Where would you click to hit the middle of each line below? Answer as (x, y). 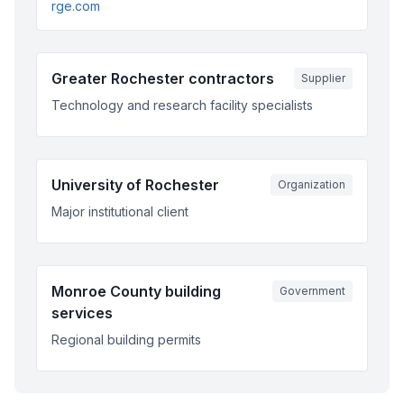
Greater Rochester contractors (163, 78)
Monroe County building (136, 291)
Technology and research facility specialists (182, 105)
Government (312, 291)
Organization (312, 184)
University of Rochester (135, 185)
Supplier (323, 78)
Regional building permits (126, 340)
